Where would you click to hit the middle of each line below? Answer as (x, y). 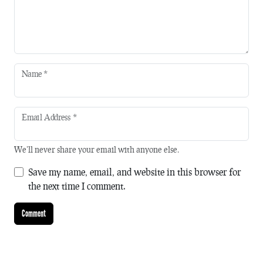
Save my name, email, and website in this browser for (134, 172)
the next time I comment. (77, 186)
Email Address (47, 117)
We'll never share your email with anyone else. (97, 150)
